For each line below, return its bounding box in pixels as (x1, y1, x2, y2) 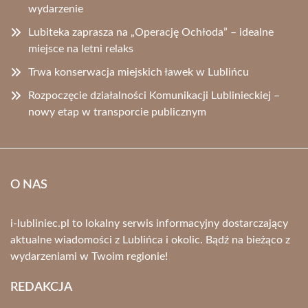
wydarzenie (28, 3, 83, 14)
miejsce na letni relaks (28, 43, 133, 54)
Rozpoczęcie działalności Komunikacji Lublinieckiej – (28, 90, 280, 101)
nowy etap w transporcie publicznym (28, 107, 206, 118)
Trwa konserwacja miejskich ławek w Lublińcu (28, 67, 249, 78)
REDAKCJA (10, 281, 72, 294)
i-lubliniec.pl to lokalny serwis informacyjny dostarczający (10, 218, 288, 229)
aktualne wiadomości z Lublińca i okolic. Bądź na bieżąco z (10, 234, 290, 245)
